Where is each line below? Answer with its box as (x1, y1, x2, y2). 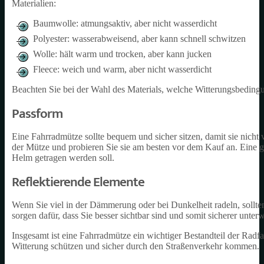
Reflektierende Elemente (12, 171, 144, 193)
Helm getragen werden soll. (12, 153, 114, 163)
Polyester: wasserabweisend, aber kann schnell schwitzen (33, 34, 246, 44)
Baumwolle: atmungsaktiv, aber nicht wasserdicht (33, 18, 217, 28)
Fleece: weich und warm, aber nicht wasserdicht (33, 64, 212, 74)
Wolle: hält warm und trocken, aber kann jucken (33, 49, 212, 59)
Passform (12, 103, 62, 125)
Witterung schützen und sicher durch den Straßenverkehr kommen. (12, 241, 259, 251)
